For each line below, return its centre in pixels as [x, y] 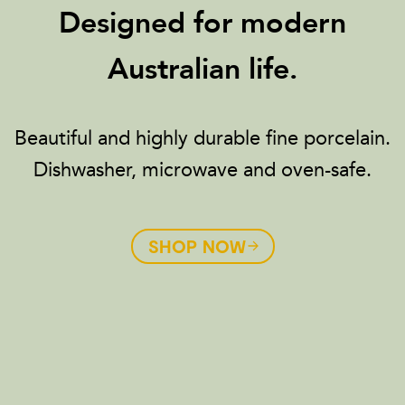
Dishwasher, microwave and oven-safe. [202, 169]
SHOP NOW [197, 246]
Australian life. [202, 69]
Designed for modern [202, 23]
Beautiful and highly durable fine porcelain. [202, 137]
